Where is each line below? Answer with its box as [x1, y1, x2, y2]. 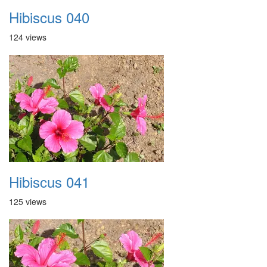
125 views [9, 195, 46, 207]
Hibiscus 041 [9, 171, 89, 192]
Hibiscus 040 [9, 7, 89, 27]
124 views [9, 31, 46, 43]
